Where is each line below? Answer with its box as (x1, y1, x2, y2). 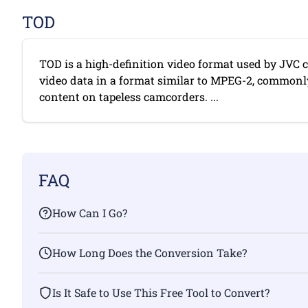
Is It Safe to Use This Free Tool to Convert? (52, 285, 269, 300)
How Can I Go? (52, 206, 127, 220)
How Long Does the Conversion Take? (52, 245, 247, 260)
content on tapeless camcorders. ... (39, 89, 219, 104)
